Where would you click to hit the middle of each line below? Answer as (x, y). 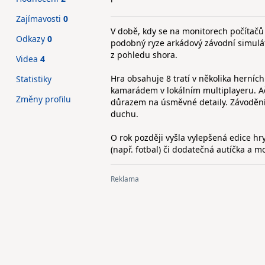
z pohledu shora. (144, 55)
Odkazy (32, 39)
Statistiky (34, 79)
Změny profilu (43, 99)
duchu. (125, 114)
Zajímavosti (40, 19)
